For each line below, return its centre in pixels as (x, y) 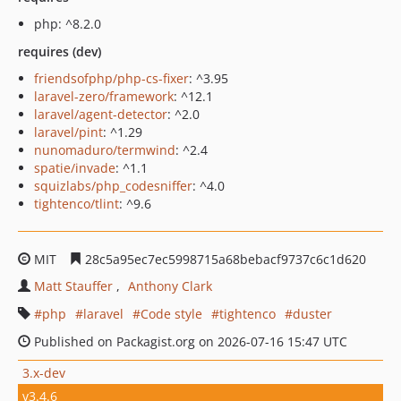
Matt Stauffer (73, 286)
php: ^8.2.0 (68, 24)
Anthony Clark (170, 286)
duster (312, 314)
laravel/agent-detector (101, 114)
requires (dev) (60, 51)
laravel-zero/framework (104, 96)
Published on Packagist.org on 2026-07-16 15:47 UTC (189, 341)
